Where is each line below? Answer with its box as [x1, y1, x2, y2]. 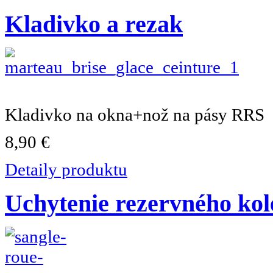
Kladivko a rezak [5, 10, 183, 38]
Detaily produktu [5, 159, 127, 179]
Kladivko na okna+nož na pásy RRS [5, 104, 264, 124]
